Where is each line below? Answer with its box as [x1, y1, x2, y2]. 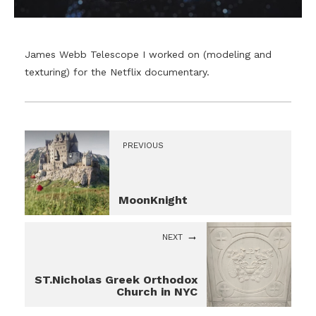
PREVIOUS [123, 140, 164, 151]
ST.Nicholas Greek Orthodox [35, 273, 197, 287]
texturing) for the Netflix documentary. [25, 66, 209, 78]
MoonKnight [119, 193, 188, 207]
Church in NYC [116, 285, 197, 299]
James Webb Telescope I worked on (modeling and [25, 49, 272, 61]
